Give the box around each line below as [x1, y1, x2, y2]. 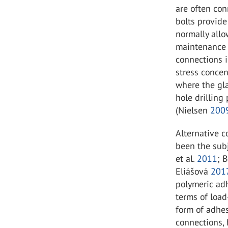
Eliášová [176, 165, 211, 177]
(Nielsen [176, 104, 211, 116]
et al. [176, 153, 197, 164]
